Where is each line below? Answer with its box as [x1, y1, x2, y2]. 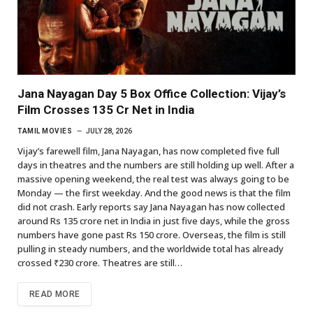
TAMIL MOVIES [17, 127, 72, 136]
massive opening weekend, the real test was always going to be [17, 173, 289, 186]
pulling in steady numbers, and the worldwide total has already [17, 242, 284, 256]
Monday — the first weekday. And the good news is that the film [17, 187, 291, 200]
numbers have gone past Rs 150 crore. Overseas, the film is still [17, 228, 286, 242]
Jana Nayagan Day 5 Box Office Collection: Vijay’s [17, 87, 286, 101]
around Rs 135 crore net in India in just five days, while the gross [17, 214, 290, 228]
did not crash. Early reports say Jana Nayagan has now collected [17, 201, 285, 214]
